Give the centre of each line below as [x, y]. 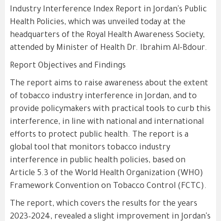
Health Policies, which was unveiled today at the [98, 23]
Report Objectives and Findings [68, 66]
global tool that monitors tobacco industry [90, 148]
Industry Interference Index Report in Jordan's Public [108, 10]
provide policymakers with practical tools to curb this [110, 110]
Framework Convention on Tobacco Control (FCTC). [108, 186]
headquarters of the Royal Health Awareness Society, [107, 36]
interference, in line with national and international [107, 122]
